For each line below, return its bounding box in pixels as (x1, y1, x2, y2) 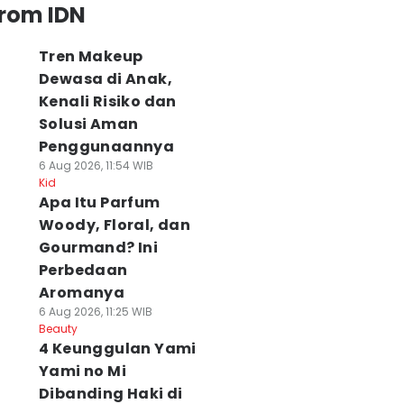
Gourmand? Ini (38, 237, 159, 258)
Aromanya (38, 282, 125, 303)
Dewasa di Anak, (38, 69, 172, 89)
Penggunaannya (38, 136, 175, 157)
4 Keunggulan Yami (38, 338, 197, 359)
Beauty (38, 321, 78, 336)
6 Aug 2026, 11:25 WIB (38, 304, 152, 319)
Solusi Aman (38, 114, 139, 134)
